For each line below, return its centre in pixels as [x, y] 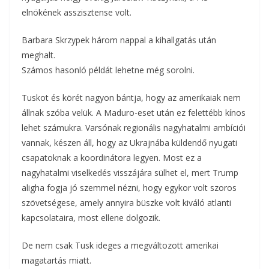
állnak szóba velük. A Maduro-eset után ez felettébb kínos [134, 113]
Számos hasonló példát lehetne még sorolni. [108, 70]
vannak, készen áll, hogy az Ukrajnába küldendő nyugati [129, 143]
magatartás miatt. [56, 261]
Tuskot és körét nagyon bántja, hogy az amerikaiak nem [131, 98]
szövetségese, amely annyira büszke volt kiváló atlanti [126, 203]
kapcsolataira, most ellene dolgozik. [91, 218]
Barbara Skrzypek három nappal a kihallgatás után [119, 40]
